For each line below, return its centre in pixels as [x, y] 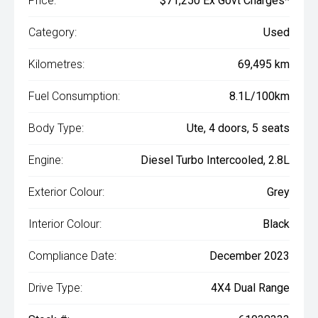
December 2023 [250, 256]
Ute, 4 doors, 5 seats [238, 128]
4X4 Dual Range [250, 288]
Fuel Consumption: [74, 97]
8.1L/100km [259, 97]
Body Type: [56, 128]
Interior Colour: [65, 224]
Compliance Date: [72, 256]
